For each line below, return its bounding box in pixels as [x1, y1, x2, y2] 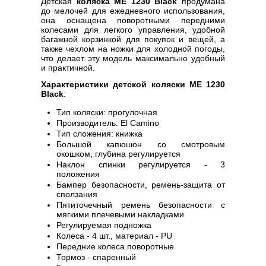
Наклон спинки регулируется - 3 [56, 160, 225, 169]
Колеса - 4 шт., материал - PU [56, 231, 172, 240]
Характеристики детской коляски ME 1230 [41, 80, 225, 89]
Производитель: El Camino [56, 118, 159, 128]
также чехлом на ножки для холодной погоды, [41, 44, 225, 53]
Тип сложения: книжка [56, 129, 142, 138]
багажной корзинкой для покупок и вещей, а [41, 34, 225, 44]
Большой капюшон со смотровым [56, 140, 225, 149]
